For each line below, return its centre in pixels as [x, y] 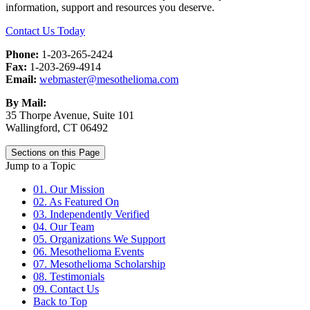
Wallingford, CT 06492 [57, 128]
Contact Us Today [45, 31]
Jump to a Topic [40, 166]
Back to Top [60, 302]
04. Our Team [64, 227]
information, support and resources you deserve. [110, 8]
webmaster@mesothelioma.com [109, 80]
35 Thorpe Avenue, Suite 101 [70, 116]
